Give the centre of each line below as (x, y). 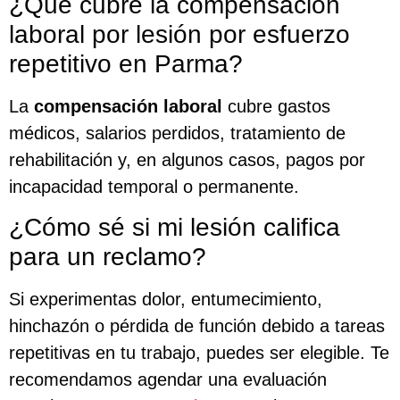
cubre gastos (276, 106)
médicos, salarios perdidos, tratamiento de (177, 133)
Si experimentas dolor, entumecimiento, (166, 299)
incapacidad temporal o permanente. (154, 186)
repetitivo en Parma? (126, 63)
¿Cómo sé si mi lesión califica (175, 227)
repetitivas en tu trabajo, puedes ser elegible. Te (199, 352)
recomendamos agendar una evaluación (168, 379)
